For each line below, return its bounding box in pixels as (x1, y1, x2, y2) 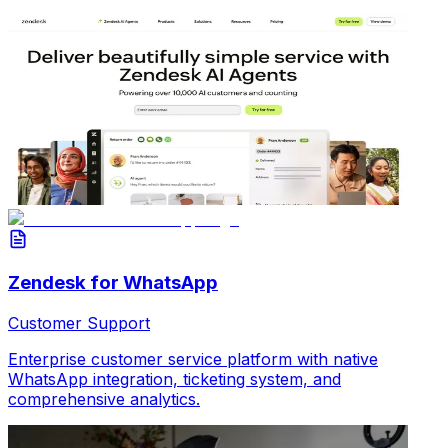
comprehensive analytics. (8, 388, 200, 409)
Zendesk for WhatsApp (8, 271, 218, 295)
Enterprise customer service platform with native (8, 348, 378, 369)
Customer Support (8, 312, 150, 333)
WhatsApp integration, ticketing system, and (8, 368, 341, 389)
